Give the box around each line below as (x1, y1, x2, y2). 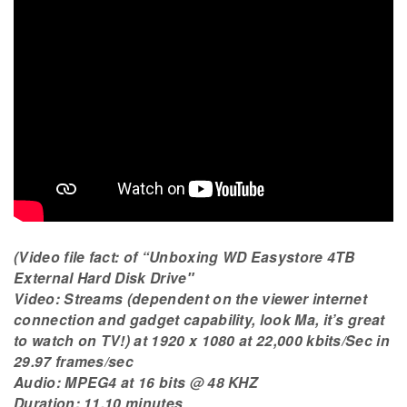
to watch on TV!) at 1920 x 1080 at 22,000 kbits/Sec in (14, 330, 391, 352)
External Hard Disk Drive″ (14, 267, 194, 289)
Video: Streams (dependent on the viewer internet (14, 288, 368, 310)
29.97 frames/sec (14, 351, 134, 372)
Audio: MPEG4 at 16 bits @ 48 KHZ (14, 372, 259, 393)
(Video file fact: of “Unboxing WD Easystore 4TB (14, 246, 355, 268)
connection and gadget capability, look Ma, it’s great (14, 309, 385, 331)
